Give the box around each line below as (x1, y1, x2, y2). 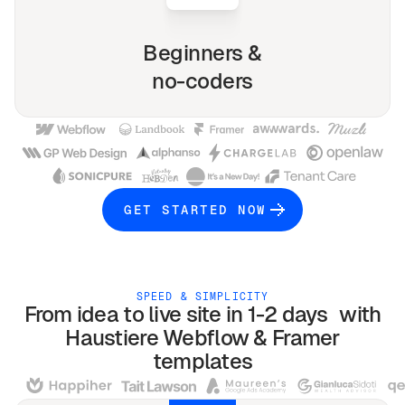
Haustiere (65, 324, 158, 353)
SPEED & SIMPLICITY (136, 289, 269, 304)
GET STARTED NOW (124, 201, 267, 218)
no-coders (152, 67, 253, 96)
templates (152, 347, 253, 376)
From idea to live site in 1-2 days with (24, 300, 381, 329)
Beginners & (143, 39, 262, 68)
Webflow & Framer (157, 324, 340, 353)
